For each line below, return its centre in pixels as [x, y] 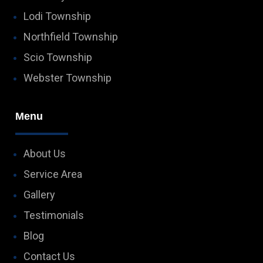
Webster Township [68, 78]
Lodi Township [58, 16]
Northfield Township [71, 37]
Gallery [40, 195]
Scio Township [58, 58]
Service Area [53, 174]
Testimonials [54, 215]
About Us [45, 154]
